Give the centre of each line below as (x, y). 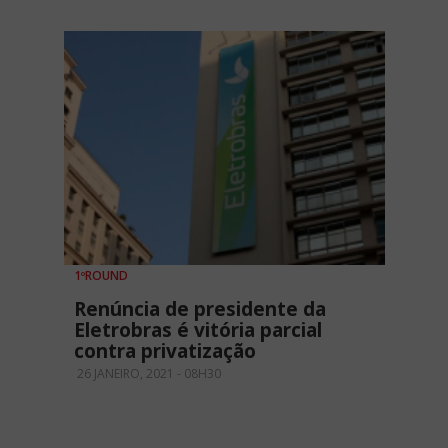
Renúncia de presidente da (200, 308)
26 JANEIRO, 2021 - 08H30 (147, 373)
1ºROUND (101, 275)
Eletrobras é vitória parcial (198, 329)
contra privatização (165, 350)
